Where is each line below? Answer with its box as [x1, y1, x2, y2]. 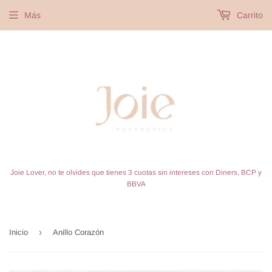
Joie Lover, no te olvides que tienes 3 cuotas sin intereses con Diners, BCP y [10, 168, 262, 177]
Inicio [9, 228, 28, 237]
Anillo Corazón [53, 228, 104, 237]
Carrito [234, 10, 263, 20]
